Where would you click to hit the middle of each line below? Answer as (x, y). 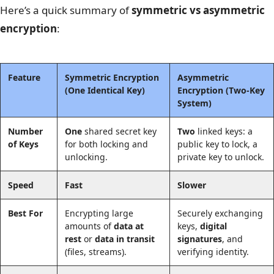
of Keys (23, 144)
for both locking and (106, 144)
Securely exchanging (220, 213)
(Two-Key (244, 90)
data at (129, 226)
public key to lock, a (217, 144)
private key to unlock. (221, 157)
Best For (25, 213)
